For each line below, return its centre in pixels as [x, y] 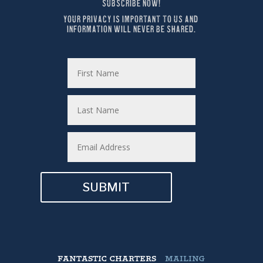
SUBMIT [107, 187]
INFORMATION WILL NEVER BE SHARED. [131, 30]
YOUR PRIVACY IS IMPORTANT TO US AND [131, 20]
